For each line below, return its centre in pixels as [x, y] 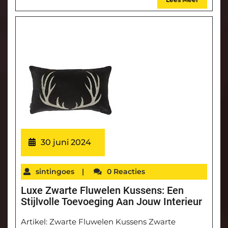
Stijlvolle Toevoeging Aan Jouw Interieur [111, 202]
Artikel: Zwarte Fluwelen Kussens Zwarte [98, 222]
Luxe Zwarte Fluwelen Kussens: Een [102, 191]
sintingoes [55, 172]
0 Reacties [126, 172]
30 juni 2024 [66, 142]
